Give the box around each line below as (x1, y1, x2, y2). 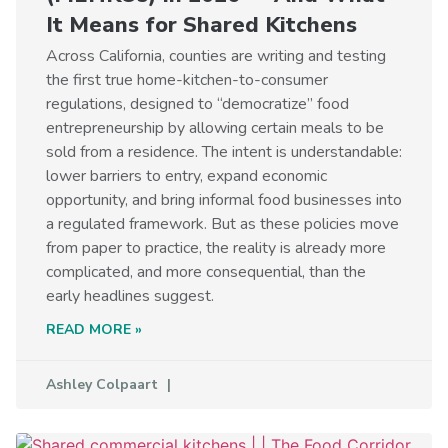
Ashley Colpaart (46, 374, 162, 394)
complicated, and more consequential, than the (46, 260, 366, 283)
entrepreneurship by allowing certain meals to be (46, 116, 384, 139)
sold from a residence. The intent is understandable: (46, 140, 402, 163)
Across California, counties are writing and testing (46, 44, 386, 67)
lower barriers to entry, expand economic (46, 164, 327, 187)
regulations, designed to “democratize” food (46, 92, 349, 115)
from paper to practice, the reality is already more (46, 236, 386, 259)
